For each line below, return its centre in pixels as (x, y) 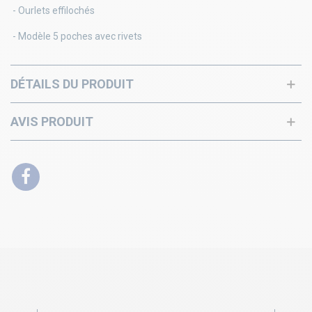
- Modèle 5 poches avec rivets (76, 37)
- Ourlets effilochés (53, 11)
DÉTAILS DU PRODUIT (72, 84)
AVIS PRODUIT (52, 122)
